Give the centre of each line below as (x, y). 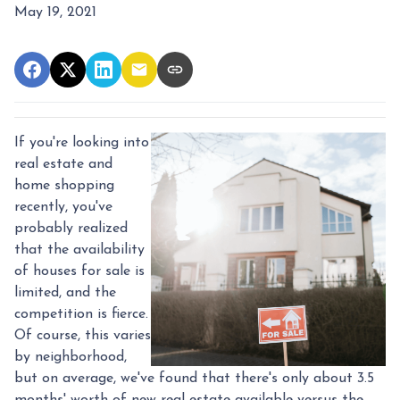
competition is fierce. (81, 314)
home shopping (64, 185)
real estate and (63, 164)
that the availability (79, 250)
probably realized (71, 228)
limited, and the (65, 292)
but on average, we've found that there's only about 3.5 (194, 378)
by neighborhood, (71, 357)
